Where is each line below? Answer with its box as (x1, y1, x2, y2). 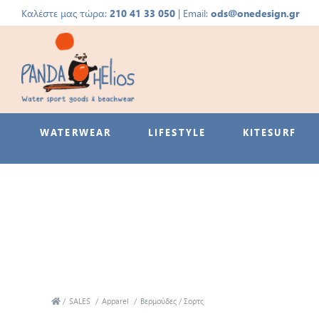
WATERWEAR (40, 126, 112, 139)
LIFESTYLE (148, 126, 206, 139)
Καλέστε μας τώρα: (21, 6, 110, 20)
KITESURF (242, 126, 296, 139)
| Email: (175, 6, 211, 20)
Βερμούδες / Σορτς (140, 296, 204, 307)
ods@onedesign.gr (211, 6, 300, 20)
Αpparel (102, 296, 129, 307)
